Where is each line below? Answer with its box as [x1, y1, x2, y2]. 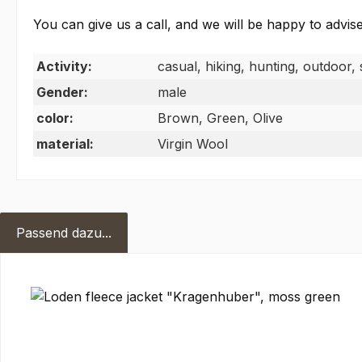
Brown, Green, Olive [158, 110, 283, 127]
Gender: [36, 84, 88, 101]
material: [36, 136, 94, 153]
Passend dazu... [16, 225, 112, 242]
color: [36, 110, 74, 127]
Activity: [36, 58, 92, 75]
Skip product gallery [16, 271, 141, 288]
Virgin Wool [158, 136, 228, 153]
